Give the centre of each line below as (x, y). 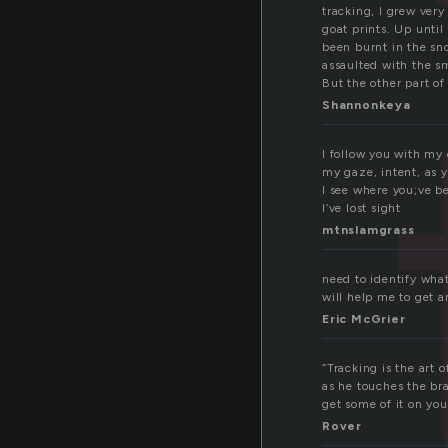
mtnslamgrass (368, 230)
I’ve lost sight (361, 208)
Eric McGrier (364, 319)
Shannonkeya (366, 105)
